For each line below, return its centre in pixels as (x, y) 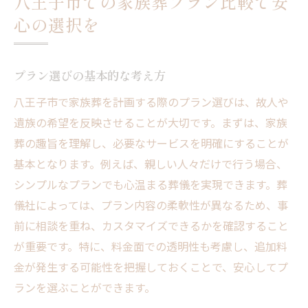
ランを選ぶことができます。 (85, 288)
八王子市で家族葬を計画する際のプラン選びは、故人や (151, 102)
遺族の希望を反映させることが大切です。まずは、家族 (151, 123)
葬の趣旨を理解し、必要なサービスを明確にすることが (151, 143)
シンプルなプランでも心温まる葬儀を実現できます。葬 (151, 185)
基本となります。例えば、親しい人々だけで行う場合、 (151, 164)
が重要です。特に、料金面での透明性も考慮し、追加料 (151, 246)
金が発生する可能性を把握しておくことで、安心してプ (151, 267)
